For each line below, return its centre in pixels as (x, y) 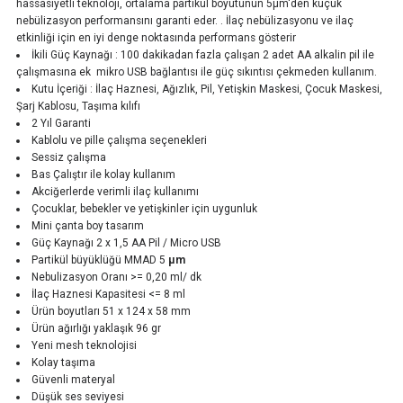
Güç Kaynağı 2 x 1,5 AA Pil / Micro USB (126, 243)
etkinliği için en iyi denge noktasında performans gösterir (156, 38)
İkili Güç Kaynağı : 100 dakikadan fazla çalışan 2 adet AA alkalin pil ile (202, 55)
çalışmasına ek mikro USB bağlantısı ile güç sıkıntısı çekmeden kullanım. (197, 72)
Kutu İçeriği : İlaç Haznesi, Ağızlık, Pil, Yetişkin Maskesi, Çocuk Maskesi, (206, 89)
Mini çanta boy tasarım (87, 226)
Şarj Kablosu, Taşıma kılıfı (78, 106)
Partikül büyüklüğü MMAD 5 (99, 260)
